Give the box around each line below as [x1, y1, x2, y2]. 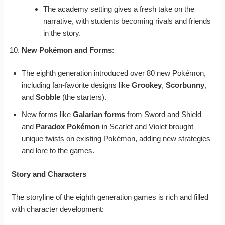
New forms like [22, 110, 73, 119]
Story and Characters [12, 169, 87, 178]
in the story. [43, 28, 81, 37]
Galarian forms [73, 110, 126, 119]
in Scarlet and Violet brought [100, 122, 194, 131]
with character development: [12, 205, 104, 214]
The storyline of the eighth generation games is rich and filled [12, 193, 209, 202]
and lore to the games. [22, 146, 95, 155]
